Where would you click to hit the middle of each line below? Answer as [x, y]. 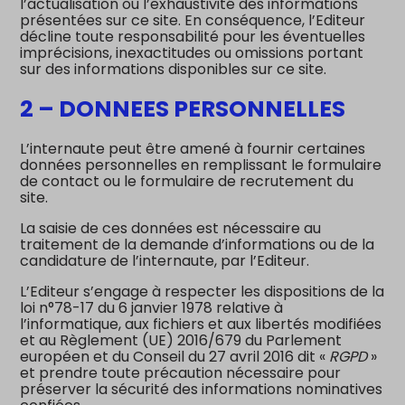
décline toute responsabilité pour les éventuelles [193, 37]
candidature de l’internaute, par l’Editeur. [165, 260]
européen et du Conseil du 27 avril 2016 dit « [175, 356]
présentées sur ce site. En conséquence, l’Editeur [193, 20]
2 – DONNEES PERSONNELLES [183, 108]
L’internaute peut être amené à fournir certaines [193, 148]
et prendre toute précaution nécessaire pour [181, 372]
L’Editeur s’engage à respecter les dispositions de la [202, 291]
